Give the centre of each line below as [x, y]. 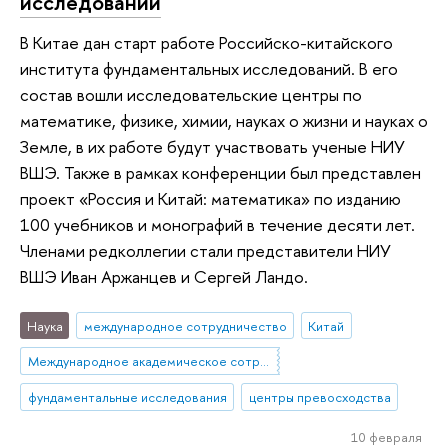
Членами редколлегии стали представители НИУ [205, 250]
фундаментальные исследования [127, 397]
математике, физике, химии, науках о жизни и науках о [224, 120]
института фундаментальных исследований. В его [209, 68]
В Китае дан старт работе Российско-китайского [206, 42]
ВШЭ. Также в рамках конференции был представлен [220, 172]
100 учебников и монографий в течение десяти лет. [217, 224]
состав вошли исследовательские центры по [191, 94]
